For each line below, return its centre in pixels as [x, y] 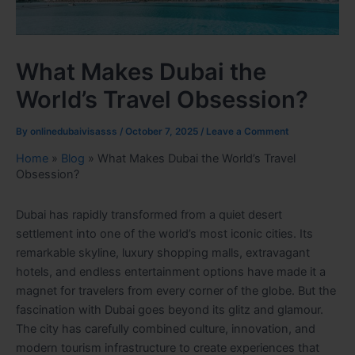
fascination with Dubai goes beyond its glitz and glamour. [170, 310]
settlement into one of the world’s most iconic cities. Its [164, 234]
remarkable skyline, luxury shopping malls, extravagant [163, 253]
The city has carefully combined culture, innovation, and [166, 329]
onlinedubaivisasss [75, 132]
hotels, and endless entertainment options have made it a [171, 272]
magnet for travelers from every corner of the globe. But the [176, 291]
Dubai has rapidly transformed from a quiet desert [149, 215]
